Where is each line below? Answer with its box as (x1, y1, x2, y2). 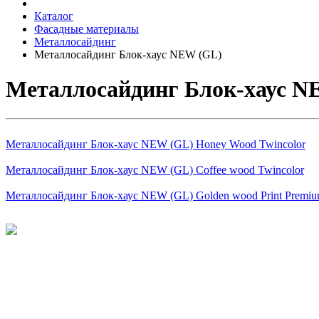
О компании (34, 302, 94, 315)
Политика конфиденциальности (6, 261, 162, 274)
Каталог (34, 10, 73, 22)
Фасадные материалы (34, 23, 139, 35)
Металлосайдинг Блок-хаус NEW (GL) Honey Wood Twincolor (6, 137, 305, 150)
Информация (6, 274, 85, 291)
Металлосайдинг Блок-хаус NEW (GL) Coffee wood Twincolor (6, 163, 304, 176)
